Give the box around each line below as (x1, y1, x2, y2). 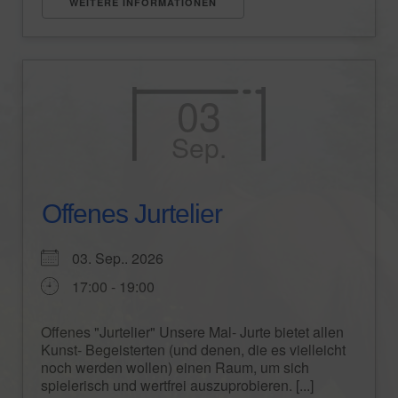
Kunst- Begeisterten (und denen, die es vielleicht (41, 338, 346, 360)
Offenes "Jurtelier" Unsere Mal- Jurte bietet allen (41, 321, 344, 342)
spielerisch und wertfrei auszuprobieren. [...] (41, 374, 314, 395)
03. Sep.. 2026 (72, 247, 178, 268)
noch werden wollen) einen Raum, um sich (41, 356, 309, 378)
